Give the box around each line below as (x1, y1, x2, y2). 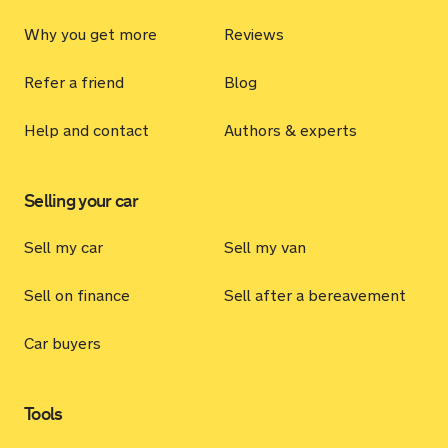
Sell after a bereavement (224, 286, 406, 305)
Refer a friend (24, 73, 124, 92)
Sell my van (224, 238, 306, 257)
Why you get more (24, 25, 157, 44)
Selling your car (24, 190, 139, 212)
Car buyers (24, 334, 101, 353)
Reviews (224, 25, 284, 44)
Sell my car (24, 238, 103, 257)
